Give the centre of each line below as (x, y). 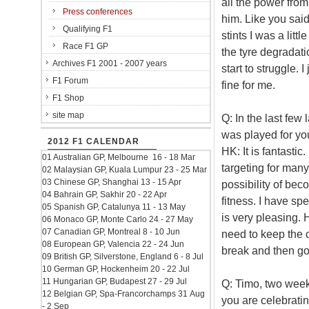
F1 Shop (68, 98)
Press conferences (98, 12)
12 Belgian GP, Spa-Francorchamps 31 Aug (123, 294)
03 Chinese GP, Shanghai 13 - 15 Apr (112, 182)
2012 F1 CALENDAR (93, 141)
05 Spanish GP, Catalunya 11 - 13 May (114, 207)
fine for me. (248, 85)
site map (68, 115)
